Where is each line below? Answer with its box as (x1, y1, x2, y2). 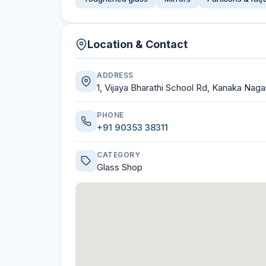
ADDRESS (97, 71, 134, 80)
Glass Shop (97, 161, 142, 173)
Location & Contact (87, 38, 188, 50)
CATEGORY (97, 150, 140, 159)
